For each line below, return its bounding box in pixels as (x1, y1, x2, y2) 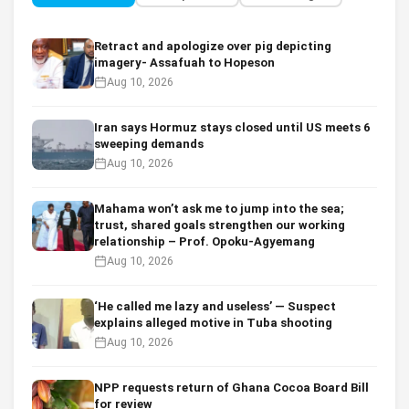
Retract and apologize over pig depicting (94, 39, 331, 54)
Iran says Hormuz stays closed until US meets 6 (94, 121, 370, 135)
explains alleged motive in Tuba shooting (94, 316, 332, 330)
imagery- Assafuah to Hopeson (94, 56, 275, 70)
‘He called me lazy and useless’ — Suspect (94, 299, 336, 314)
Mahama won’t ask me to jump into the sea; (94, 202, 344, 216)
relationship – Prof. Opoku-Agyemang (94, 235, 315, 249)
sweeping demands (94, 137, 204, 152)
